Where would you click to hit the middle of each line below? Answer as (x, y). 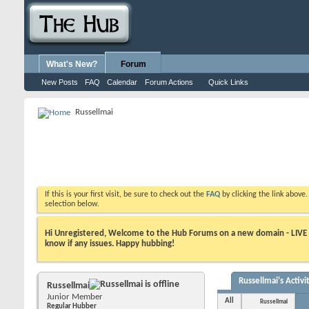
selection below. (72, 204)
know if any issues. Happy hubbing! (110, 243)
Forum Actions (169, 82)
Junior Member (75, 297)
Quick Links (228, 82)
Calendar (122, 82)
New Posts (60, 82)
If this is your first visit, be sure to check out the (126, 195)
